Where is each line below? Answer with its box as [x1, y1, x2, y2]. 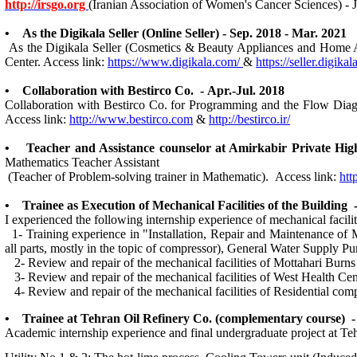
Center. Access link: [5, 55, 108, 69]
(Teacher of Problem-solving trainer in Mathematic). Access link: [5, 170, 339, 183]
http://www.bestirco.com [69, 112, 193, 126]
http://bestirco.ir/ [209, 112, 290, 126]
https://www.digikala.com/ [108, 55, 243, 69]
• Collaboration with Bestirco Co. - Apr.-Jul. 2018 [5, 84, 284, 97]
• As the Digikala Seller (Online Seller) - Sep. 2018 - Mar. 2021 [5, 26, 347, 40]
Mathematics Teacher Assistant [5, 155, 159, 169]
